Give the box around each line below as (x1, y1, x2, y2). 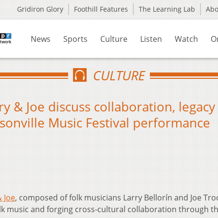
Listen (140, 34, 162, 44)
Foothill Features (74, 4, 128, 14)
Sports (63, 34, 88, 44)
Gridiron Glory (17, 4, 63, 14)
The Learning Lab (139, 4, 195, 14)
